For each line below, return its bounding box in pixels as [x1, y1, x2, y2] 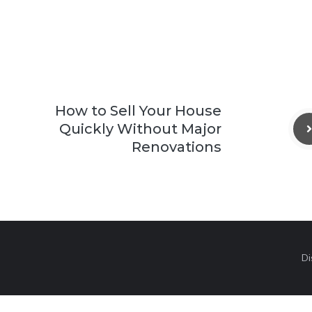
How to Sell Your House [55, 102, 221, 120]
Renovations [132, 139, 221, 156]
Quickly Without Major [59, 120, 221, 138]
